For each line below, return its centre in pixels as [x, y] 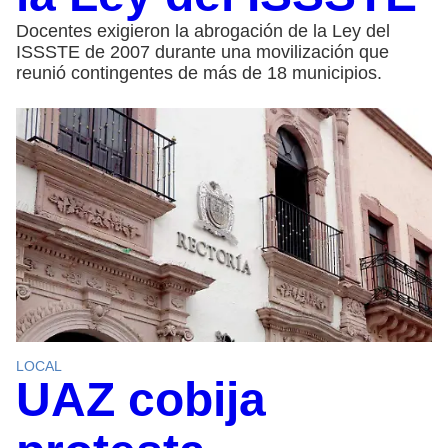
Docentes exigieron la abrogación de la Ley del [203, 31]
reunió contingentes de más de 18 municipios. [199, 73]
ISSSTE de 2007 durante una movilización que [202, 52]
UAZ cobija [141, 399]
